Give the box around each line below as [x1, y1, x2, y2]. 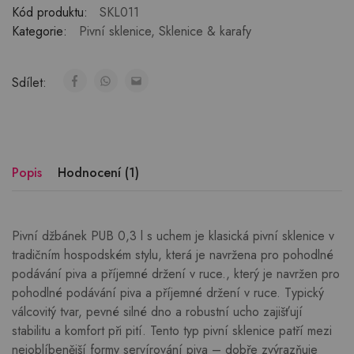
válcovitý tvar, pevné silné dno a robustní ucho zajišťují [12, 303, 303, 322]
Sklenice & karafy [159, 22, 251, 41]
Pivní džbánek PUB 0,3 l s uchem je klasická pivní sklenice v [12, 227, 334, 246]
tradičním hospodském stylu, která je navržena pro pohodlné [12, 246, 333, 265]
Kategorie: [12, 22, 67, 41]
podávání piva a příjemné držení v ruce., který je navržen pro [12, 265, 340, 284]
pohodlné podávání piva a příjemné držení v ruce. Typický [12, 284, 324, 303]
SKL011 [100, 3, 139, 22]
